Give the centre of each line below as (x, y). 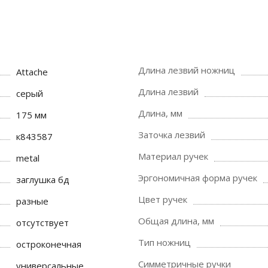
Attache (32, 72)
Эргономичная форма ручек (198, 178)
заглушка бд (43, 179)
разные (33, 201)
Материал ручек (173, 156)
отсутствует (43, 223)
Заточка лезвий (172, 135)
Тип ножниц (165, 242)
